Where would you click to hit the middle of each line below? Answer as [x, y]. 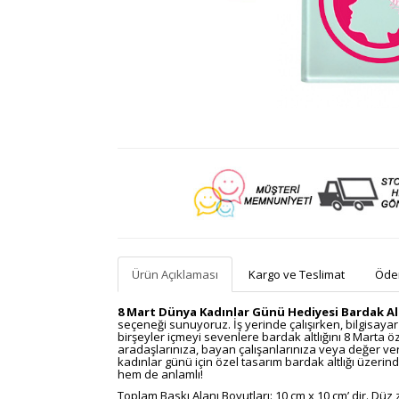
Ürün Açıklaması [175, 274]
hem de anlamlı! [160, 374]
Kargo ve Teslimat [297, 274]
